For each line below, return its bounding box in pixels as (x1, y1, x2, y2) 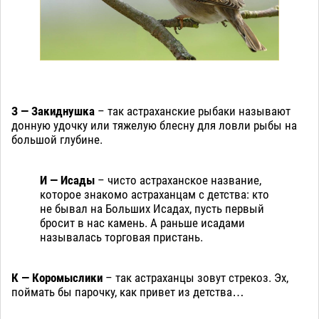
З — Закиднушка (11, 104, 95, 119)
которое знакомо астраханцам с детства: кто (40, 187, 269, 202)
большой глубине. (11, 132, 103, 147)
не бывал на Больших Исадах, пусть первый (40, 202, 264, 216)
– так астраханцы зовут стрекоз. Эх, (103, 271, 288, 286)
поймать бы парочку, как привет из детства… (11, 285, 244, 300)
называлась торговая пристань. (40, 230, 203, 245)
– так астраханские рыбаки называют (95, 104, 291, 119)
